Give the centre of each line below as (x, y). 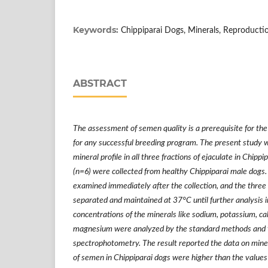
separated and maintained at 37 (128, 201)
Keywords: (97, 30)
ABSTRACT (100, 84)
